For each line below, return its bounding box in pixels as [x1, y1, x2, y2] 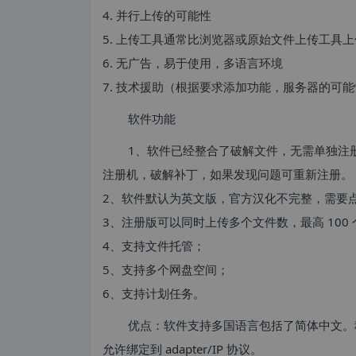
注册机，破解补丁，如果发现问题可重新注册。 [103, 166, 353, 182]
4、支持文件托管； [103, 238, 205, 253]
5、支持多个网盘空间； [103, 261, 229, 277]
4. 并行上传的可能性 [103, 7, 211, 23]
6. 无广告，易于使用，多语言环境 [103, 55, 283, 71]
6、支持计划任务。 [103, 285, 205, 301]
